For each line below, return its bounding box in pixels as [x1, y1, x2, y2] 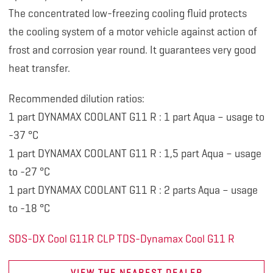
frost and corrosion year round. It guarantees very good [8, 43, 256, 57]
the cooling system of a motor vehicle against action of [8, 25, 257, 39]
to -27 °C [8, 165, 50, 179]
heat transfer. [8, 62, 70, 76]
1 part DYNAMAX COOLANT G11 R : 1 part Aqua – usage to [8, 110, 264, 124]
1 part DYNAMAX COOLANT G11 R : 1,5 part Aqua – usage [8, 147, 261, 161]
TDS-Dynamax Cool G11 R [116, 232, 235, 246]
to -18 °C [8, 202, 50, 216]
